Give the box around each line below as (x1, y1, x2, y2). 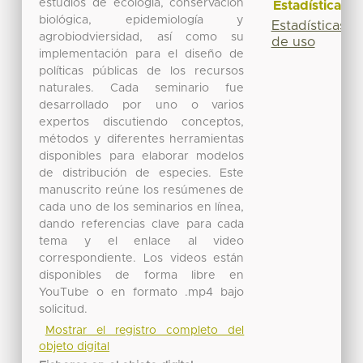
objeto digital (39, 340, 110, 352)
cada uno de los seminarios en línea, (39, 201, 245, 213)
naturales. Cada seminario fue (39, 82, 245, 94)
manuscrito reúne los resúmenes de (39, 184, 245, 196)
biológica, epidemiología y (39, 14, 245, 26)
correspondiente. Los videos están (39, 252, 245, 264)
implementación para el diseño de (39, 48, 245, 60)
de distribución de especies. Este (39, 167, 245, 179)
